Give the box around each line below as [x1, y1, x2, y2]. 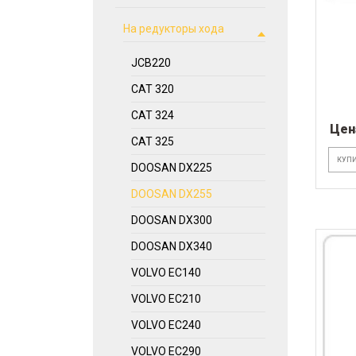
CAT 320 [131, 83, 174, 95]
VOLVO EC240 [131, 319, 201, 331]
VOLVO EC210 [131, 292, 201, 305]
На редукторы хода [123, 22, 224, 35]
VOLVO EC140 [131, 266, 201, 279]
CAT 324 [131, 109, 174, 122]
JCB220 [131, 56, 171, 69]
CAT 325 [131, 135, 174, 148]
